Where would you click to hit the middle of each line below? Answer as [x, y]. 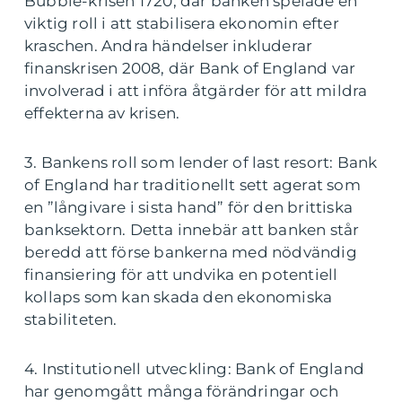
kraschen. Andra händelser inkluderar [169, 46]
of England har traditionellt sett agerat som [192, 185]
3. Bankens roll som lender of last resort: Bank [201, 162]
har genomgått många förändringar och [182, 391]
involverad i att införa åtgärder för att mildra [196, 91]
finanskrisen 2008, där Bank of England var [190, 68]
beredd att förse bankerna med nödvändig [191, 252]
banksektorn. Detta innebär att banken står [192, 230]
